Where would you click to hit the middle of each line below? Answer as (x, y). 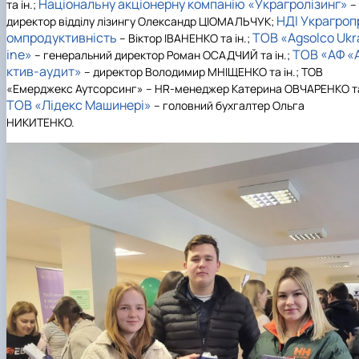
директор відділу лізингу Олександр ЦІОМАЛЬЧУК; (141, 21)
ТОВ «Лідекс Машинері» (80, 105)
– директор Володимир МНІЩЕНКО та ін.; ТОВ (202, 71)
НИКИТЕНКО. (40, 122)
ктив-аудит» (44, 71)
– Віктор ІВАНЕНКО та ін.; (185, 38)
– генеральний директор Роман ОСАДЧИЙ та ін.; (162, 54)
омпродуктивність (62, 37)
